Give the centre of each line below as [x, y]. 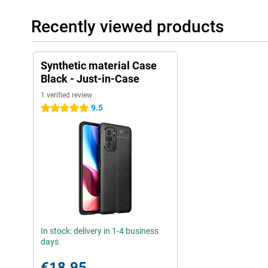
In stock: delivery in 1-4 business [100, 231]
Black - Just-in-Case [90, 79]
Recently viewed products [127, 27]
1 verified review [66, 95]
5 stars [54, 109]
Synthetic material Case [99, 66]
